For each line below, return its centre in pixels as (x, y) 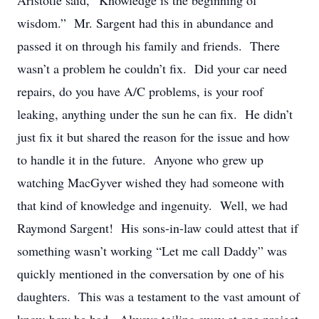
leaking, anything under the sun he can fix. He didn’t (155, 114)
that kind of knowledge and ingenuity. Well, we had (152, 205)
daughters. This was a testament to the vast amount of (158, 296)
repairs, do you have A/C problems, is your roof (140, 91)
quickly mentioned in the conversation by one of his (151, 273)
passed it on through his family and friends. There (148, 46)
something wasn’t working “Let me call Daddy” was (152, 251)
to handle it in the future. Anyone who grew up (140, 159)
